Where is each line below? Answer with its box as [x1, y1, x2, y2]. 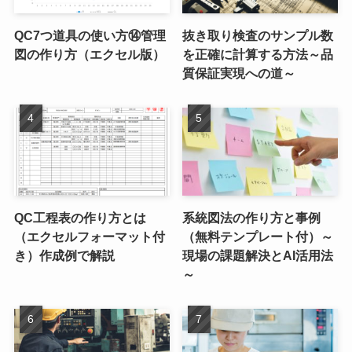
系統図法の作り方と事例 [182, 210, 321, 225]
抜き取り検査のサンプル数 [182, 28, 334, 43]
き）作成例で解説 [13, 247, 115, 262]
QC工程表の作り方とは [13, 210, 146, 225]
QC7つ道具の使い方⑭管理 [13, 28, 166, 43]
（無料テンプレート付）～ [182, 229, 334, 244]
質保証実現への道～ [182, 66, 296, 81]
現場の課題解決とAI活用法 [182, 247, 334, 262]
